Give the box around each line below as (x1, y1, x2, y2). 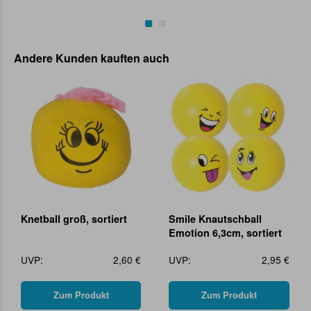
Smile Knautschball (169, 211, 262, 226)
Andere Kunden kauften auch (14, 50, 169, 67)
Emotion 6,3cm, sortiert (169, 225, 283, 239)
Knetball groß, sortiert (21, 211, 127, 226)
